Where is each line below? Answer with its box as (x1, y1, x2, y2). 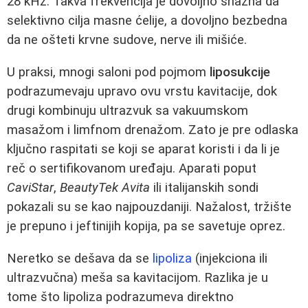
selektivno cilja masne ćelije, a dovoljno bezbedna (7, 13, 287, 29)
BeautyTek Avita (60, 179, 150, 195)
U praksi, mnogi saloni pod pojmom (7, 64, 210, 80)
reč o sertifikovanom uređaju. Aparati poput (7, 160, 256, 176)
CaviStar (7, 179, 54, 195)
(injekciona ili (192, 250, 267, 266)
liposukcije (210, 64, 270, 80)
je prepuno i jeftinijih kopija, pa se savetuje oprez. (7, 218, 285, 234)
